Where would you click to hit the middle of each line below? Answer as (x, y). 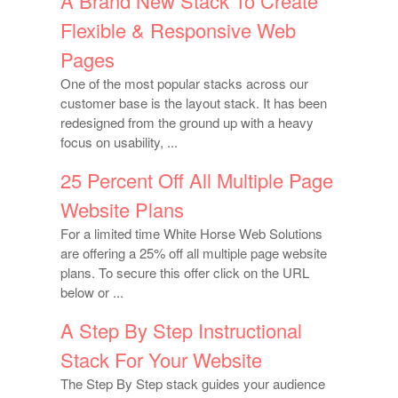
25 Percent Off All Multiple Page (197, 179)
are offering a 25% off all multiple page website (194, 252)
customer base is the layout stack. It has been (194, 102)
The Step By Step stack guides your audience (193, 383)
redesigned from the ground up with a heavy (187, 122)
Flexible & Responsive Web (179, 29)
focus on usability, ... (119, 141)
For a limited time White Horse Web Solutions (192, 233)
